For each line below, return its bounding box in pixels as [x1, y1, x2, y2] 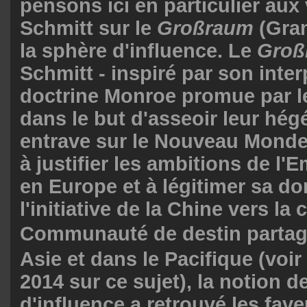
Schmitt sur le [20, 16, 157, 39]
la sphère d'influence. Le [20, 39, 257, 62]
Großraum [157, 16, 254, 39]
